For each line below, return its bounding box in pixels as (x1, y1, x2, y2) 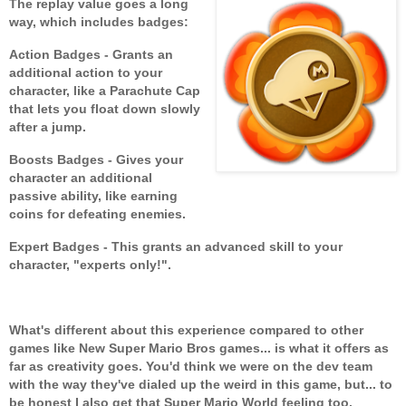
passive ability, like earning (9, 188, 178, 204)
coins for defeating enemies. (9, 207, 186, 222)
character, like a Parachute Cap (9, 83, 200, 99)
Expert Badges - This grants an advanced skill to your (9, 238, 343, 254)
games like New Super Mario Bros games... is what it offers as (9, 340, 389, 355)
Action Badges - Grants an (9, 47, 173, 63)
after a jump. (9, 120, 86, 135)
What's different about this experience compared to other (9, 322, 363, 337)
